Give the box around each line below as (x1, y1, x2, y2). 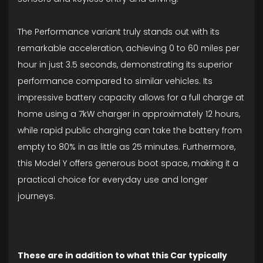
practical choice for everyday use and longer (18, 174, 208, 186)
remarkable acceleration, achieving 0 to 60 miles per (18, 42, 240, 55)
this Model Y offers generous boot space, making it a (18, 157, 238, 170)
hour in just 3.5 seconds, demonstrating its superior (18, 59, 232, 71)
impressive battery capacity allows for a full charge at (18, 92, 244, 104)
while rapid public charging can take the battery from (18, 124, 242, 137)
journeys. (18, 190, 55, 203)
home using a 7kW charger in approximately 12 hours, (18, 108, 240, 120)
